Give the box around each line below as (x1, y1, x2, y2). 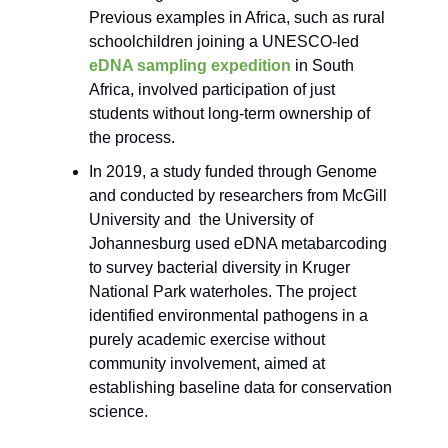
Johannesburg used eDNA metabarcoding (89, 235, 387, 253)
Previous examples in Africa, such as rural (89, 9, 385, 27)
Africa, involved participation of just (89, 81, 335, 99)
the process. (89, 129, 179, 147)
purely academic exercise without (89, 331, 325, 349)
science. (89, 403, 148, 421)
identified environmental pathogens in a (89, 307, 368, 325)
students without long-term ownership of (89, 105, 370, 123)
